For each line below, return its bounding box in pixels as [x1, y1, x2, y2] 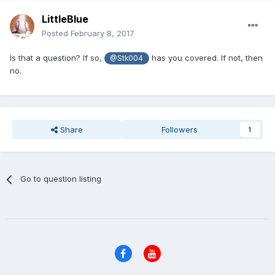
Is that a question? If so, [10, 53, 104, 63]
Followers [161, 125, 198, 135]
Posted [42, 28, 71, 39]
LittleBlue [42, 13, 88, 26]
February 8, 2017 [71, 28, 134, 39]
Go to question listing [20, 174, 102, 184]
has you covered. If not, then [149, 53, 263, 63]
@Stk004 [110, 54, 144, 63]
